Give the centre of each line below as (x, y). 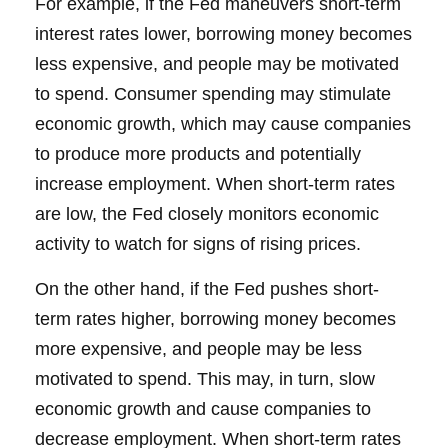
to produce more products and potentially (198, 154)
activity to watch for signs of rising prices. (198, 244)
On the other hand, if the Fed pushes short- (207, 289)
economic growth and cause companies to (203, 409)
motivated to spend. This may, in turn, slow (205, 379)
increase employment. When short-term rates (215, 184)
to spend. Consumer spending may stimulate (213, 94)
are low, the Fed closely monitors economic (207, 214)
